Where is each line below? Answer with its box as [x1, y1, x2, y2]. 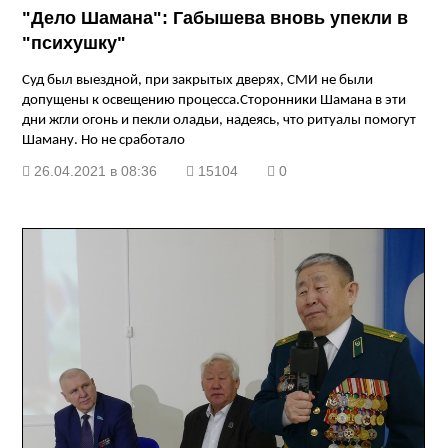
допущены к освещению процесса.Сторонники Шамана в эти [22, 93, 407, 109]
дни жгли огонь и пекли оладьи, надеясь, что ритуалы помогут [22, 113, 417, 129]
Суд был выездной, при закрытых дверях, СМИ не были [22, 73, 374, 89]
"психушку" [22, 33, 127, 54]
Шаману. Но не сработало [22, 133, 186, 149]
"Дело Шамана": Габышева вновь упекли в [22, 8, 409, 29]
